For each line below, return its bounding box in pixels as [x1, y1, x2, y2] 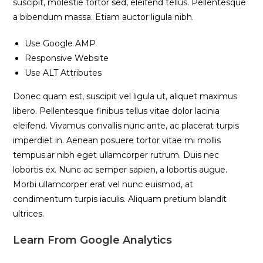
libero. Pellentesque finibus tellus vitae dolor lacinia [13, 106, 220, 117]
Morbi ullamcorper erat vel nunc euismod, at [13, 179, 194, 190]
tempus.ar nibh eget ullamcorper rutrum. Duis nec [13, 150, 220, 161]
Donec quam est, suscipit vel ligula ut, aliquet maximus [13, 91, 238, 102]
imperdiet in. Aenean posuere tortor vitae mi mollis [13, 135, 221, 146]
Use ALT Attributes [25, 68, 102, 79]
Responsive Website [25, 53, 109, 64]
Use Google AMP [25, 38, 96, 49]
